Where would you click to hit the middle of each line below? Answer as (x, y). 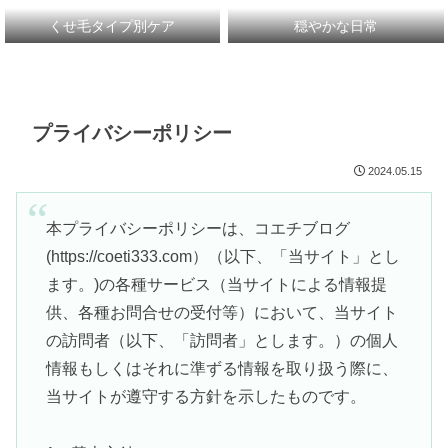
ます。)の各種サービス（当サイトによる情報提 (216, 285)
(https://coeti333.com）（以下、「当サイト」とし (222, 257)
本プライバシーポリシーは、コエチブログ (197, 229)
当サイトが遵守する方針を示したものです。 (205, 397)
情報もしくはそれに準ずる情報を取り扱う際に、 (221, 369)
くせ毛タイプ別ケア (112, 25)
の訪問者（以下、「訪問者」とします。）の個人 (221, 341)
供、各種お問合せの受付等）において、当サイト (221, 313)
